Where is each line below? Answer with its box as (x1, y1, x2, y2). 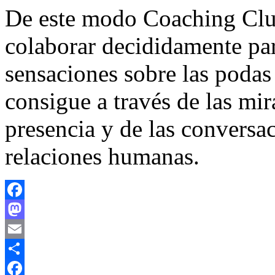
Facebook (5, 203, 43, 214)
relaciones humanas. (5, 142, 199, 169)
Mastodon (5, 223, 44, 234)
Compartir (5, 262, 44, 273)
